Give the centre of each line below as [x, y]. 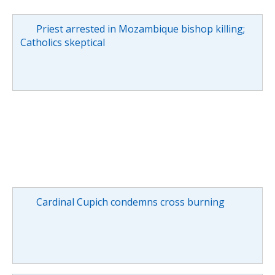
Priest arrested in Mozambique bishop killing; [140, 29]
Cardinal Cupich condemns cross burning [130, 202]
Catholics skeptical [63, 42]
